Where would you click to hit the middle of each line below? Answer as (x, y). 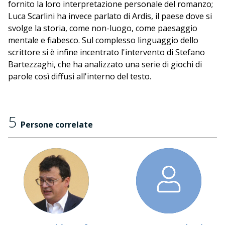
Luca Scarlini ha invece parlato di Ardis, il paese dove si (110, 16)
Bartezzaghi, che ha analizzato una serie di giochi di (105, 64)
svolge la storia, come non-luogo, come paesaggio (103, 28)
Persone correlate (57, 125)
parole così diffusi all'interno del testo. (80, 76)
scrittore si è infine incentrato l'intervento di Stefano (106, 52)
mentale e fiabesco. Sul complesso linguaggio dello (103, 40)
